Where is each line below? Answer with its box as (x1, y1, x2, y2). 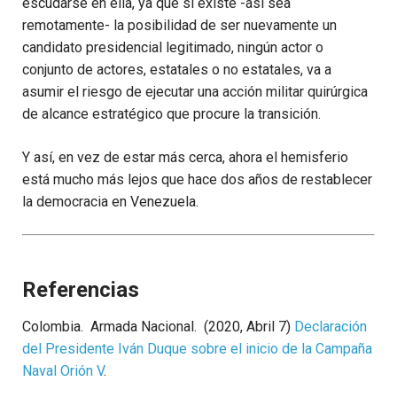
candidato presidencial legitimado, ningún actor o (22, 39, 323, 57)
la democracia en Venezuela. (22, 193, 198, 211)
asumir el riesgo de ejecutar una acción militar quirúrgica (22, 83, 368, 101)
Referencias (22, 277, 139, 303)
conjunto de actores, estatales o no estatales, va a (22, 61, 331, 79)
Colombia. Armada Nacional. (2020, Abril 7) (22, 318, 294, 336)
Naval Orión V (22, 362, 104, 380)
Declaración (294, 318, 367, 336)
